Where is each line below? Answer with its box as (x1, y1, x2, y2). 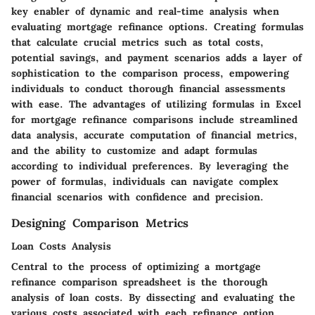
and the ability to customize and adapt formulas (11, 144, 257, 157)
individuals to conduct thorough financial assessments (11, 82, 285, 96)
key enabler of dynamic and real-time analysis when (11, 5, 279, 18)
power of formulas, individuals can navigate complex (11, 175, 278, 188)
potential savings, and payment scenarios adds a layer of (11, 51, 302, 65)
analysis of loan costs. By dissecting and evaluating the (11, 290, 295, 304)
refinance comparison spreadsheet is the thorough (11, 275, 268, 288)
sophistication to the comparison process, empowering (11, 67, 289, 80)
